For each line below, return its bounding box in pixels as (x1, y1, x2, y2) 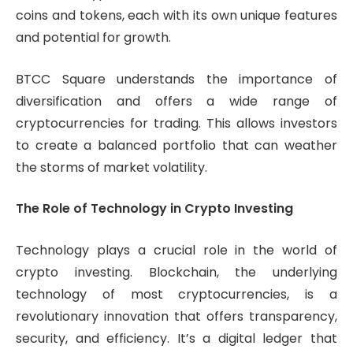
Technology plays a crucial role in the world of (16, 240, 337, 259)
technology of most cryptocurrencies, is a (16, 284, 337, 303)
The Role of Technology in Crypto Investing (16, 199, 293, 218)
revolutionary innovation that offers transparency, (16, 307, 337, 325)
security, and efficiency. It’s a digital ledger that (16, 329, 337, 347)
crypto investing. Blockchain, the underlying (16, 262, 337, 281)
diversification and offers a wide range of (16, 91, 337, 110)
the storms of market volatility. (16, 158, 207, 176)
